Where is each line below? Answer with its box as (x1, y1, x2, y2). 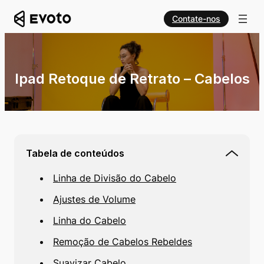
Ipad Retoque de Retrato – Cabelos (14, 70, 250, 87)
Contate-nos (172, 14, 220, 24)
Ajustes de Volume (53, 193, 136, 205)
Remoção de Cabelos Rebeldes (53, 236, 192, 247)
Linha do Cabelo (53, 214, 126, 226)
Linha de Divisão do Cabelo (53, 172, 176, 184)
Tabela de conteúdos (26, 147, 124, 159)
